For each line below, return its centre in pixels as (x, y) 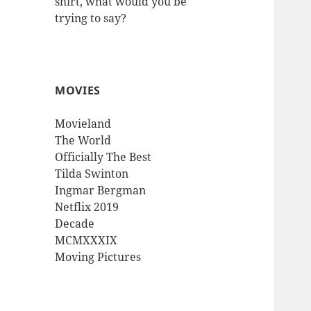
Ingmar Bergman (101, 190)
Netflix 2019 (87, 207)
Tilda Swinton (92, 173)
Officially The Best (103, 157)
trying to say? (91, 18)
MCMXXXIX (86, 240)
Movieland (83, 123)
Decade (75, 223)
